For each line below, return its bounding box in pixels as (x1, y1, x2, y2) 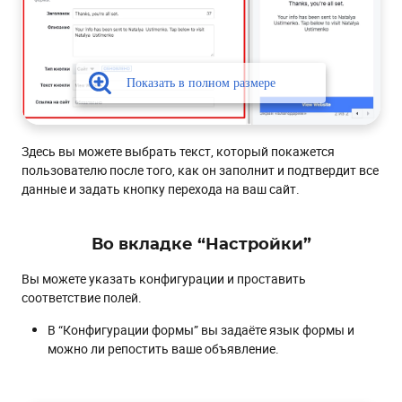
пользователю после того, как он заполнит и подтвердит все (22, 161, 379, 179)
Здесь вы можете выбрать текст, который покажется (22, 142, 335, 160)
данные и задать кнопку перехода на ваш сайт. (22, 179, 300, 197)
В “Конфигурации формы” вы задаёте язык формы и (48, 320, 354, 338)
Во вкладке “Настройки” (91, 236, 311, 253)
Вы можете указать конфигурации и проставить (22, 269, 306, 287)
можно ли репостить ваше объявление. (48, 339, 279, 357)
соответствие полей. (22, 288, 142, 306)
